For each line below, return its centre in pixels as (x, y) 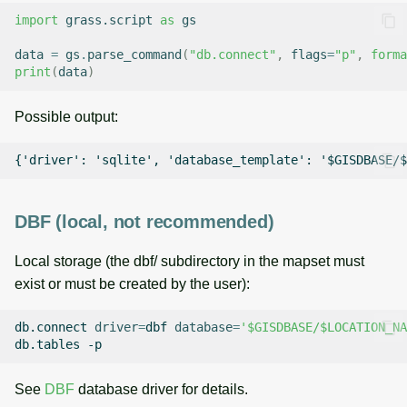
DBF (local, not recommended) (144, 221)
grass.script (109, 20)
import (36, 20)
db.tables (47, 345)
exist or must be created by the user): (132, 283)
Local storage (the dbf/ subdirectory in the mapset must (189, 261)
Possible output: (66, 116)
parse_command (134, 55)
